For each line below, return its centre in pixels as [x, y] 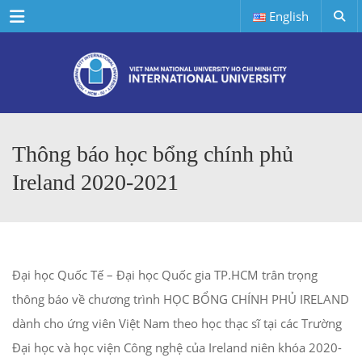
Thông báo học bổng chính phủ [153, 154]
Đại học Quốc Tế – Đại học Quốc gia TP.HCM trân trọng [165, 275]
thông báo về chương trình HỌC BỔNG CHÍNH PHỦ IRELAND [181, 299]
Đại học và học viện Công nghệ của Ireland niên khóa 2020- [177, 347]
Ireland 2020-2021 [95, 182]
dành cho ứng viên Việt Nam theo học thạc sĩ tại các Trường [177, 323]
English [289, 16]
